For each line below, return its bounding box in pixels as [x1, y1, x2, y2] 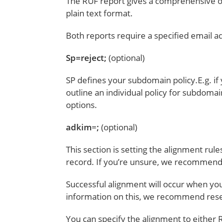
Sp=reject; [66, 52, 109, 63]
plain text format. [66, 7, 133, 19]
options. [66, 99, 98, 111]
